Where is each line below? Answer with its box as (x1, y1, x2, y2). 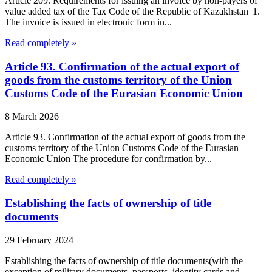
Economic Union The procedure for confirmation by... (5, 154, 212, 165)
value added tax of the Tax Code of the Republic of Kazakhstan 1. (5, 5, 260, 16)
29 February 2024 (5, 234, 73, 245)
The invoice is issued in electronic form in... (5, 16, 172, 27)
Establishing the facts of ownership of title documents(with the (5, 255, 243, 266)
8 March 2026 (5, 111, 59, 122)
